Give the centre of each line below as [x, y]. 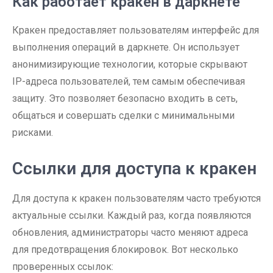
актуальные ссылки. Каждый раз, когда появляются [132, 215]
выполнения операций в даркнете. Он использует [126, 47]
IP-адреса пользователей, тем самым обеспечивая [129, 81]
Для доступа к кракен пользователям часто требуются [136, 198]
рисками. [33, 133]
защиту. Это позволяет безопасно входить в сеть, [125, 98]
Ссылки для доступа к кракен [134, 168]
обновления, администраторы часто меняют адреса [130, 232]
